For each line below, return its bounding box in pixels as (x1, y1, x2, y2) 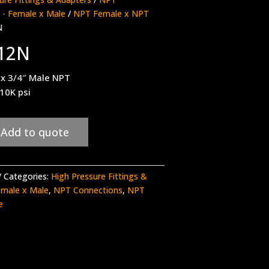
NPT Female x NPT (73, 8, 149, 20)
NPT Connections (53, 184, 122, 196)
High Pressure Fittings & (51, 171, 147, 183)
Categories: (4, 171, 51, 183)
